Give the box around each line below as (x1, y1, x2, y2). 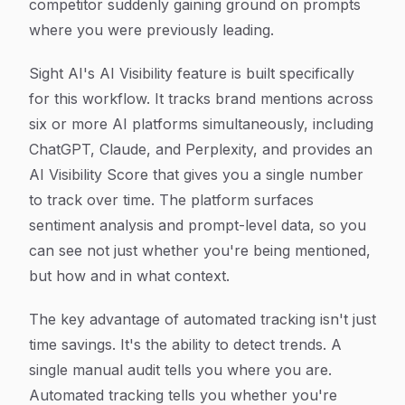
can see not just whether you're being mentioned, (29, 241, 371, 259)
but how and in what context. (29, 267, 230, 285)
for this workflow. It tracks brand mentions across (29, 89, 373, 108)
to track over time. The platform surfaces (29, 191, 314, 209)
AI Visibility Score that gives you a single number (29, 165, 363, 184)
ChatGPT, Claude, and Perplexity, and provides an (29, 140, 372, 158)
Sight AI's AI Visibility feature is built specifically (29, 64, 354, 82)
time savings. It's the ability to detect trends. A (29, 335, 342, 353)
